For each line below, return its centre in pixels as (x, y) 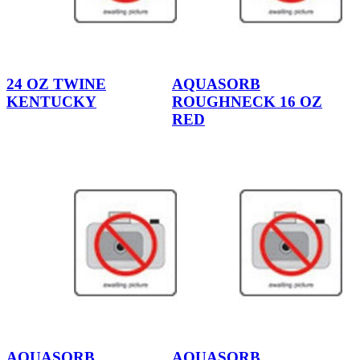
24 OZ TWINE (56, 84)
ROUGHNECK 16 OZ (247, 101)
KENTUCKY (51, 101)
